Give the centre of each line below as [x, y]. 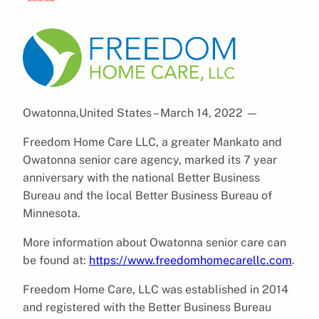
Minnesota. [52, 213]
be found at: [56, 260]
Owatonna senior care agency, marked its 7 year [150, 159]
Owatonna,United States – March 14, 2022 [134, 113]
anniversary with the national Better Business [141, 177]
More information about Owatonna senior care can [155, 242]
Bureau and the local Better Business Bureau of [147, 195]
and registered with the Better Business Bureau [147, 307]
